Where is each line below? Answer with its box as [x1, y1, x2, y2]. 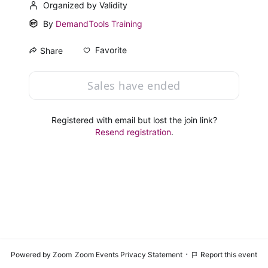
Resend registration [95, 126, 171, 137]
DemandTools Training [56, 18, 142, 29]
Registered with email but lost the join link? [51, 114, 217, 125]
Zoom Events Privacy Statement [75, 250, 182, 259]
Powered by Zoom [11, 250, 72, 259]
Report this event [200, 250, 257, 259]
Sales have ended [87, 78, 181, 93]
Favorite [95, 45, 127, 56]
